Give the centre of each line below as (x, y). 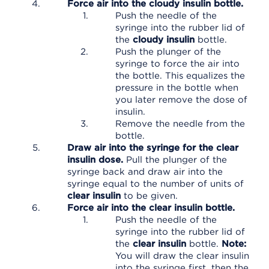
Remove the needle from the (180, 124)
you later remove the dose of (181, 100)
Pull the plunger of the (175, 160)
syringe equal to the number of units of (156, 184)
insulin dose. (95, 160)
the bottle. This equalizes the (180, 76)
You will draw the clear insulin (182, 256)
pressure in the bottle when (177, 88)
